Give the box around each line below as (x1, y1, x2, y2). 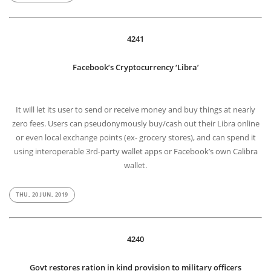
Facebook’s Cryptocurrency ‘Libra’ (72, 62, 199, 73)
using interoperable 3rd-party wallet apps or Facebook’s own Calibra (13, 146, 258, 158)
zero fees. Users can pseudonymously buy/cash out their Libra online (11, 119, 260, 130)
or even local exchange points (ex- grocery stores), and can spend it (15, 132, 256, 144)
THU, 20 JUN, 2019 (16, 191, 68, 199)
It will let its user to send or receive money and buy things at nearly (16, 105, 255, 116)
